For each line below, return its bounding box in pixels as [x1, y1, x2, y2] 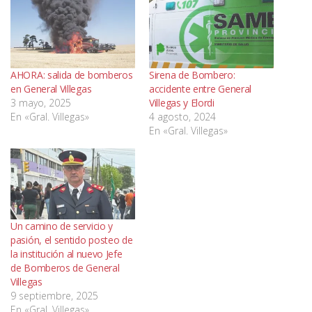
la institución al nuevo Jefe [10, 247, 123, 260]
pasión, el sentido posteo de [10, 233, 133, 247]
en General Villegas [10, 81, 92, 95]
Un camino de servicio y [10, 219, 114, 233]
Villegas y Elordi [149, 95, 214, 109]
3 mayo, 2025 [10, 95, 71, 109]
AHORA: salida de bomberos [10, 68, 133, 81]
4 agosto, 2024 [149, 109, 216, 123]
